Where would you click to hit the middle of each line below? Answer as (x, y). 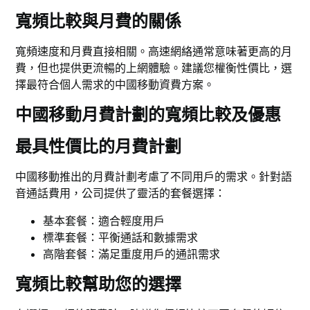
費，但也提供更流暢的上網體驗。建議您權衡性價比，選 (154, 68)
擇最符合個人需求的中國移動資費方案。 (115, 85)
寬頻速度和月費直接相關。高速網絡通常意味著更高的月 (154, 52)
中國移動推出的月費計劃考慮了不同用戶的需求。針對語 (154, 177)
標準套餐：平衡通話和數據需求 (121, 238)
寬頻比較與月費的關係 (99, 21)
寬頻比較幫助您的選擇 (99, 284)
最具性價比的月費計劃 (99, 147)
